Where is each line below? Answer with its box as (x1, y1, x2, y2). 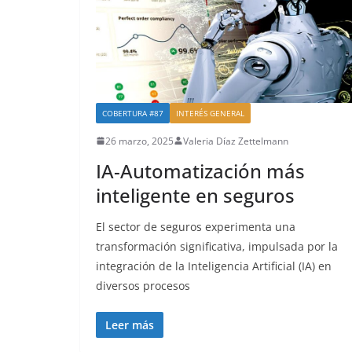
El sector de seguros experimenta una (96, 218, 295, 234)
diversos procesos (96, 277, 190, 293)
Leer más (105, 317, 154, 332)
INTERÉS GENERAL (176, 107, 244, 119)
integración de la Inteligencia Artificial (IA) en (96, 258, 332, 273)
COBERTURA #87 (102, 107, 163, 119)
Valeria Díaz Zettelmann (183, 134, 288, 148)
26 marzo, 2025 (105, 134, 174, 148)
